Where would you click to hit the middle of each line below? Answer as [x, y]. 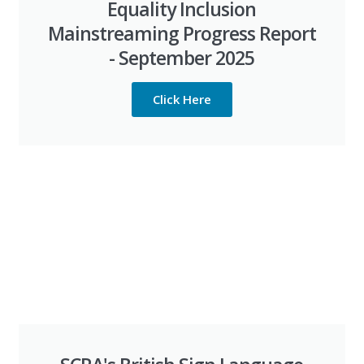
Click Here [182, 99]
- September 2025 [182, 58]
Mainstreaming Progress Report [182, 33]
